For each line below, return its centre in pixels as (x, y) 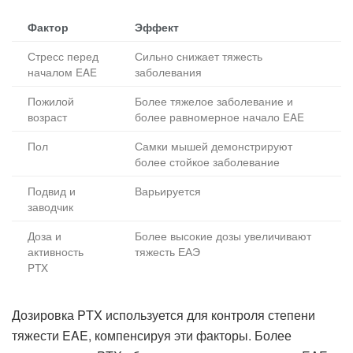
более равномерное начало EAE (219, 116)
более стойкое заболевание (207, 161)
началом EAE (62, 71)
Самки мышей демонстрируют (214, 145)
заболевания (168, 71)
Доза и (45, 235)
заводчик (50, 206)
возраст (47, 116)
